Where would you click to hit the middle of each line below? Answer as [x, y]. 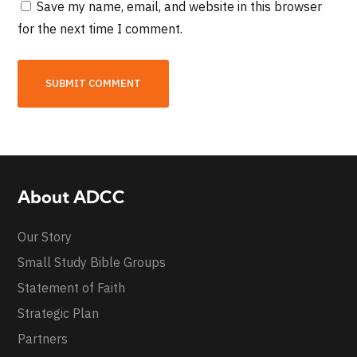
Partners [43, 339]
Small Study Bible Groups [92, 263]
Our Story [45, 237]
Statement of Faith [72, 288]
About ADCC [72, 199]
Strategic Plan [59, 314]
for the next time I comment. [100, 29]
